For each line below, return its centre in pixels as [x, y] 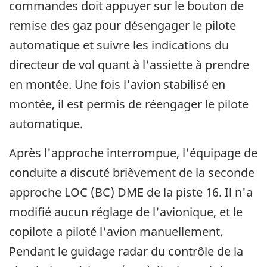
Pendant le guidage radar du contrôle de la [126, 252]
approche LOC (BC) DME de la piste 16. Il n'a [131, 193]
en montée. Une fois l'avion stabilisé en [117, 85]
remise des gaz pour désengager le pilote [122, 26]
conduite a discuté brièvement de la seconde [132, 173]
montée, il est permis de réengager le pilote [129, 104]
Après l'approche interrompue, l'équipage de [133, 153]
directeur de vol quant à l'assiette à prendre [129, 65]
